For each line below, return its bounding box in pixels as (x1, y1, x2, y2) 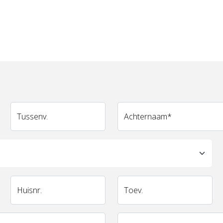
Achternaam (123, 111, 167, 122)
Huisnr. (17, 185, 42, 196)
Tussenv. (17, 111, 48, 122)
